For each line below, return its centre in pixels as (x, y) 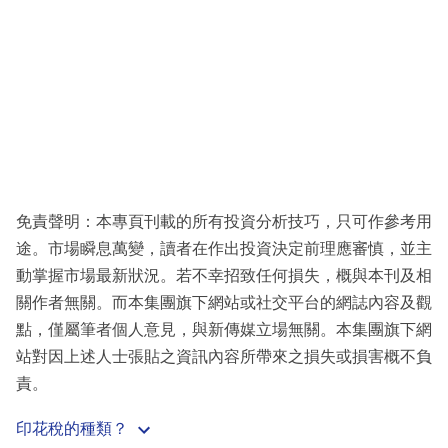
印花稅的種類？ (72, 429)
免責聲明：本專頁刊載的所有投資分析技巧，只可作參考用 (224, 222)
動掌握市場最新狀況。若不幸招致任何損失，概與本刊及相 (224, 276)
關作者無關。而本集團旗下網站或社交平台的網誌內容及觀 (224, 303)
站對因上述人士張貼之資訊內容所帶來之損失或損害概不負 (224, 357)
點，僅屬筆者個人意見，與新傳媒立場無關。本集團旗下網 (224, 330)
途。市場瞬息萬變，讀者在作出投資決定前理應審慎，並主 (224, 249)
